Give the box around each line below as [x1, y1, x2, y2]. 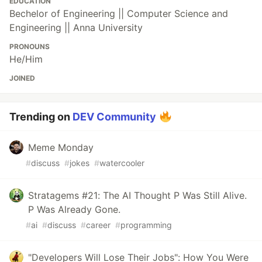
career [86, 220, 111, 230]
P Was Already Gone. [28, 204, 120, 216]
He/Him [9, 53, 43, 65]
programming [120, 220, 172, 230]
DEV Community [73, 111, 156, 123]
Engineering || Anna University [9, 22, 143, 34]
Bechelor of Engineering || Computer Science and [9, 8, 228, 20]
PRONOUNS [9, 42, 50, 51]
